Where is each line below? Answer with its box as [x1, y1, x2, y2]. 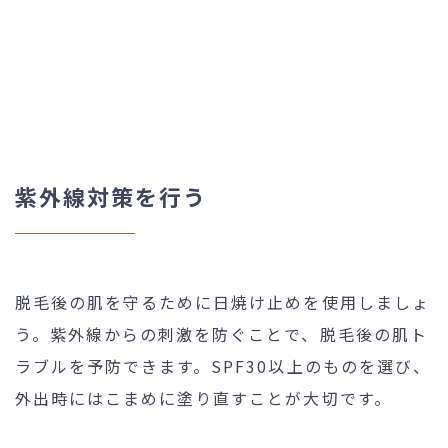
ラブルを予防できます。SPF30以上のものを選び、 [15, 353, 431, 378]
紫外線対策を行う [15, 179, 208, 212]
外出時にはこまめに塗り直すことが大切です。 [15, 385, 392, 410]
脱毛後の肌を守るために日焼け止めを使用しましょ [15, 289, 430, 314]
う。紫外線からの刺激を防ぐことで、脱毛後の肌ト [15, 321, 428, 346]
